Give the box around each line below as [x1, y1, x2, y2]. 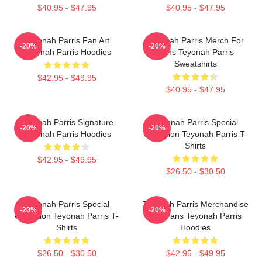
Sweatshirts [174, 59, 217, 68]
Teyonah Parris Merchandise [142, 199, 249, 209]
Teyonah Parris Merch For [147, 36, 244, 45]
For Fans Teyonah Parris [149, 211, 242, 220]
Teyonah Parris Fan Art [24, 36, 109, 45]
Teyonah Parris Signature [20, 118, 113, 127]
